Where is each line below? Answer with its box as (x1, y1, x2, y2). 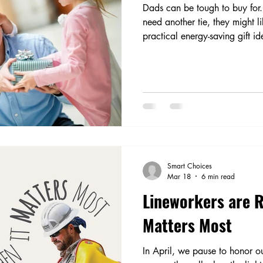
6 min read (201, 171, 235, 181)
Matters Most (143, 213, 232, 237)
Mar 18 (167, 171, 191, 181)
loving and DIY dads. (143, 44, 227, 56)
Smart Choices (167, 160, 212, 171)
